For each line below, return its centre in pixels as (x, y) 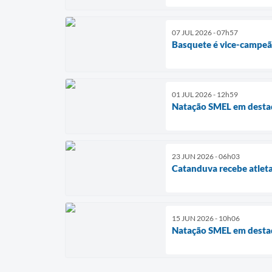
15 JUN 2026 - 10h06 (206, 218)
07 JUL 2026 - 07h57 (205, 32)
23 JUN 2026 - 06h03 (206, 156)
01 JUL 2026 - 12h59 (205, 94)
